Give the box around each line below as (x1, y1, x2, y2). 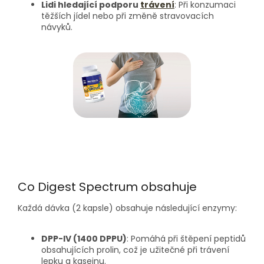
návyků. (41, 21, 72, 33)
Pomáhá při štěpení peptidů (131, 233, 246, 245)
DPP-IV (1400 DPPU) (41, 233, 127, 245)
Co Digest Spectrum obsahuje (18, 178, 197, 195)
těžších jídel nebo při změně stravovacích (41, 9, 214, 22)
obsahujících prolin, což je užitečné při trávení (41, 244, 229, 256)
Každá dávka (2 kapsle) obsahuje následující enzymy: (18, 202, 237, 214)
